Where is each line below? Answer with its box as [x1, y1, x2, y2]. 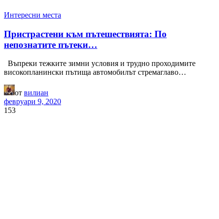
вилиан [24, 88, 48, 97]
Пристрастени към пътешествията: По [4, 28, 167, 39]
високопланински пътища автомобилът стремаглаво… [4, 68, 186, 77]
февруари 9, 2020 [4, 97, 61, 106]
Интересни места [4, 10, 61, 19]
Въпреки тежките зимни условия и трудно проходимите [4, 59, 196, 68]
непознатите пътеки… [4, 39, 97, 50]
